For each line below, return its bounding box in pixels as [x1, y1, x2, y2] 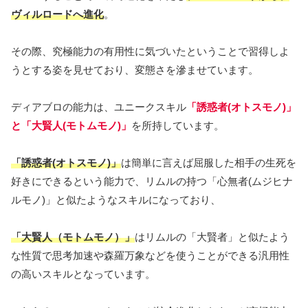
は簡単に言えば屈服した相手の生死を [121, 156, 296, 168]
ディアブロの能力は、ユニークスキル [11, 100, 186, 113]
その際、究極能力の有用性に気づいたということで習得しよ [11, 45, 289, 57]
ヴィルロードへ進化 [11, 8, 104, 20]
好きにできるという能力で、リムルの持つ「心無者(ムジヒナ [11, 175, 293, 187]
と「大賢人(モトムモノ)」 [11, 119, 131, 131]
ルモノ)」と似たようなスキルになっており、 [11, 193, 221, 206]
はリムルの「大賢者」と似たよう [135, 230, 289, 243]
